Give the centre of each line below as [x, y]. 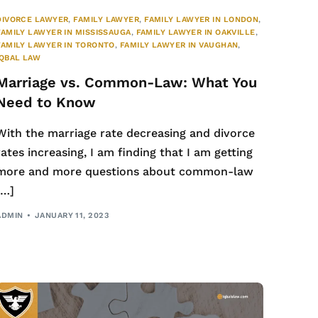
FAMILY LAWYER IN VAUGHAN [179, 45]
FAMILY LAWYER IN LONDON [202, 19]
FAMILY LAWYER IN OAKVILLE [196, 32]
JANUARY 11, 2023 [71, 216]
